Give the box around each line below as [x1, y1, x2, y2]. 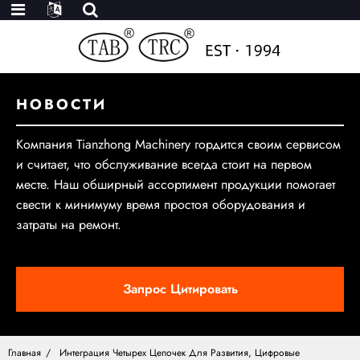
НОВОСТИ [16, 94, 107, 115]
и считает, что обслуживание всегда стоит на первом [16, 155, 312, 174]
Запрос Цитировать [122, 280, 238, 298]
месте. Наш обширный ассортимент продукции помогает [16, 175, 335, 194]
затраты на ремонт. [16, 215, 121, 234]
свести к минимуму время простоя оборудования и [16, 195, 305, 214]
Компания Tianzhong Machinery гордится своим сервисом [16, 135, 341, 153]
